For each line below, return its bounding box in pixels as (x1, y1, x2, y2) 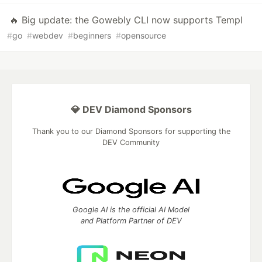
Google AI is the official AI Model (73, 205, 189, 214)
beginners (73, 30, 111, 40)
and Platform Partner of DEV (80, 216, 182, 225)
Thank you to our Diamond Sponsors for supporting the (32, 126, 230, 136)
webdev (32, 30, 63, 40)
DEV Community (102, 137, 160, 147)
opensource (121, 30, 166, 40)
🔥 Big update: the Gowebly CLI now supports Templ (9, 13, 243, 26)
